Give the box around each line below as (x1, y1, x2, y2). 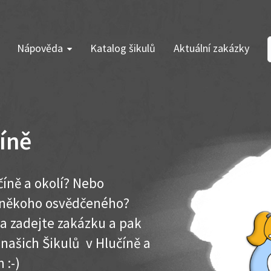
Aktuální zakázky (174, 41, 249, 55)
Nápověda (17, 41, 63, 55)
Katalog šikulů (90, 41, 155, 55)
